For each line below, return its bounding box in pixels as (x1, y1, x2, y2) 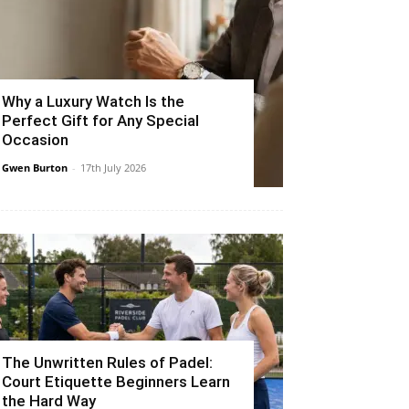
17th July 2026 (80, 160, 146, 174)
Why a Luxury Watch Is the (2, 91, 184, 110)
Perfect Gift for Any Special (2, 110, 199, 130)
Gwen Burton (2, 160, 68, 174)
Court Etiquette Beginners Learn (2, 372, 230, 391)
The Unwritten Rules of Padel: (2, 352, 213, 372)
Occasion (2, 130, 68, 149)
